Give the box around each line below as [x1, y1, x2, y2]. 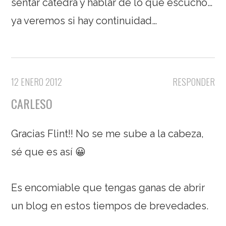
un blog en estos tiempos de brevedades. [11, 199, 209, 212]
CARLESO [11, 94, 53, 112]
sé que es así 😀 [11, 145, 86, 158]
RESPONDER [172, 75, 215, 88]
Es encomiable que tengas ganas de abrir [11, 181, 205, 194]
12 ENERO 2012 [11, 75, 63, 88]
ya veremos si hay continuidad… [11, 14, 157, 27]
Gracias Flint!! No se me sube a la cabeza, [11, 127, 204, 140]
